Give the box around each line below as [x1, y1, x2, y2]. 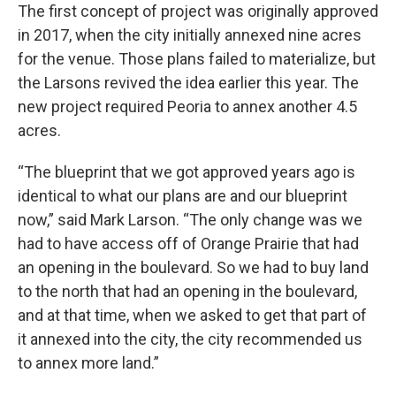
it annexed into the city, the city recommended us [18, 330, 362, 349]
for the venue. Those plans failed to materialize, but [18, 49, 376, 69]
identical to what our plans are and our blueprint [18, 187, 347, 206]
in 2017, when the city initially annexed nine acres [18, 26, 362, 45]
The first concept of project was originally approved [18, 2, 378, 21]
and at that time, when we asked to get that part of [18, 306, 367, 325]
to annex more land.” [18, 354, 159, 373]
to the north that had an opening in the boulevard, [18, 282, 357, 301]
